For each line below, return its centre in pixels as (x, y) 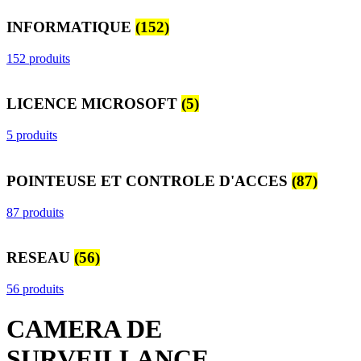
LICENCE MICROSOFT (94, 104)
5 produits (32, 135)
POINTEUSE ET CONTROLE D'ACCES (149, 180)
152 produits (38, 58)
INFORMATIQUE (71, 27)
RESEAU (40, 258)
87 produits (35, 212)
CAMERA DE (84, 328)
